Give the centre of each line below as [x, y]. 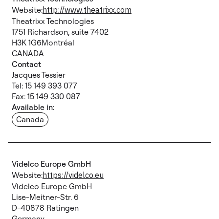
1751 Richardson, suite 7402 [64, 32]
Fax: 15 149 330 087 [46, 96]
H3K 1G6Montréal [47, 43]
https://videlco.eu [73, 175]
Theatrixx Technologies [53, 21]
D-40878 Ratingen [45, 208]
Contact [26, 64]
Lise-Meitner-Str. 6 [45, 197]
